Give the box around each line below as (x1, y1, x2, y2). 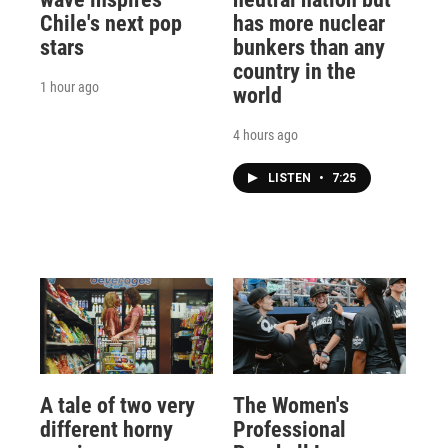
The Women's (232, 393, 349, 419)
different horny (40, 417, 173, 443)
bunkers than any (232, 35, 385, 61)
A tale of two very (40, 393, 195, 419)
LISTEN (267, 171, 314, 186)
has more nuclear (232, 11, 385, 37)
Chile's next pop (40, 11, 182, 37)
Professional (232, 417, 346, 443)
